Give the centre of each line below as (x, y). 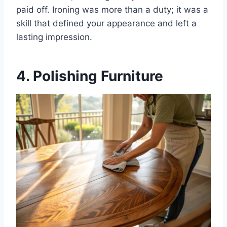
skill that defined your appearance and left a (106, 24)
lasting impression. (54, 37)
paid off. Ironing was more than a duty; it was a (112, 10)
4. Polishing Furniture (90, 76)
